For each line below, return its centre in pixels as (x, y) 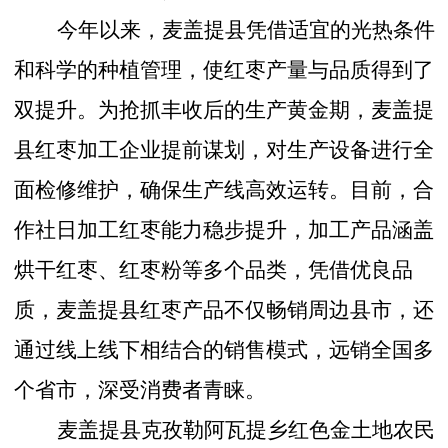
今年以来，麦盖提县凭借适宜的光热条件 (246, 30)
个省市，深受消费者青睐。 (140, 390)
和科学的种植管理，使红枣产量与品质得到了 (224, 70)
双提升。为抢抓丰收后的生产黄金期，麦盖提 (224, 110)
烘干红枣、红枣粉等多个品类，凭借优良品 (214, 270)
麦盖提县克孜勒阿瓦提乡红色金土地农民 (246, 430)
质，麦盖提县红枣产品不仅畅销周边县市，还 (224, 310)
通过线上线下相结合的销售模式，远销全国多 (224, 350)
